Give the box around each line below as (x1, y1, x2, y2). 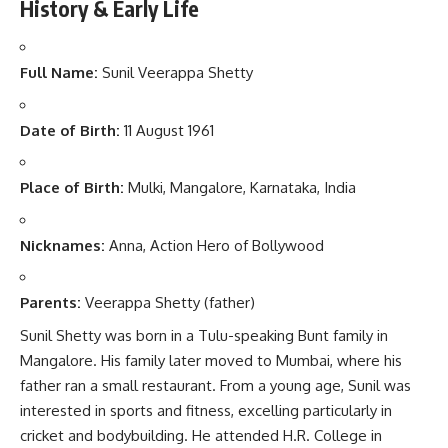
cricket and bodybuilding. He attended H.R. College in (20, 425, 382, 445)
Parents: (20, 293, 81, 313)
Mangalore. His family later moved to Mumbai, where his (20, 350, 402, 370)
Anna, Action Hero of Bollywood (105, 235, 324, 255)
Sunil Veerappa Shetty (98, 63, 253, 83)
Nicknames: (20, 235, 105, 255)
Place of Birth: (20, 178, 124, 198)
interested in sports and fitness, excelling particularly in (20, 400, 392, 420)
